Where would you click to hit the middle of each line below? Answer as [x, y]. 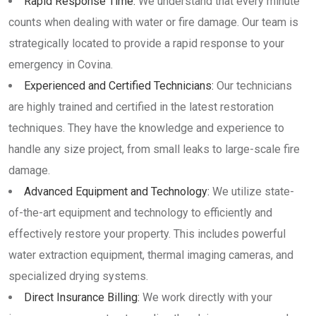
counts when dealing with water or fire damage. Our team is [153, 22]
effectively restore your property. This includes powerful [147, 234]
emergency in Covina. [61, 65]
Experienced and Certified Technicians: [119, 86]
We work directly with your [206, 297]
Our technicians [253, 86]
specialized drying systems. [78, 276]
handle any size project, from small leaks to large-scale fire [154, 149]
